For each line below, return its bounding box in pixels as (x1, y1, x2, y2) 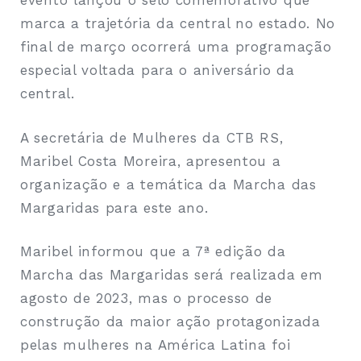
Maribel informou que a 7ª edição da (20, 243, 286, 260)
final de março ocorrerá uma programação (20, 39, 332, 56)
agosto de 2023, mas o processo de (20, 290, 273, 307)
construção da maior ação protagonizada (20, 313, 321, 330)
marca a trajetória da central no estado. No (20, 15, 336, 32)
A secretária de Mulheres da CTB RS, (20, 129, 284, 146)
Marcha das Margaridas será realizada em (20, 267, 323, 284)
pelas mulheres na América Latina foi (20, 337, 291, 354)
